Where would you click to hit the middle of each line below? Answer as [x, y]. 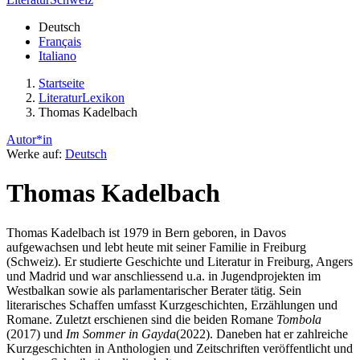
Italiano [57, 56]
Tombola [299, 319]
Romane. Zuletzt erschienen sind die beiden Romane [141, 319]
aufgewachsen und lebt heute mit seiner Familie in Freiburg [156, 247]
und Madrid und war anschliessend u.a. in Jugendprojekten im [164, 276]
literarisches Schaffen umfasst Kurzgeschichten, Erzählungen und [172, 305]
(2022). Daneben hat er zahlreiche [262, 333]
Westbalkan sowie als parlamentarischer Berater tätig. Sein [154, 290]
